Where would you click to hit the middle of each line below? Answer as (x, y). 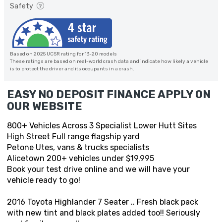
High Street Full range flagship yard (73, 137)
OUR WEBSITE (45, 107)
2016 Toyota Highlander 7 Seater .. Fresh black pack (103, 202)
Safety (22, 6)
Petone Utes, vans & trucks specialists (78, 148)
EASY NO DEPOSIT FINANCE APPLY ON (109, 95)
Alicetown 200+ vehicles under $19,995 (81, 159)
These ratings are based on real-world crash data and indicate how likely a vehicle (109, 62)
